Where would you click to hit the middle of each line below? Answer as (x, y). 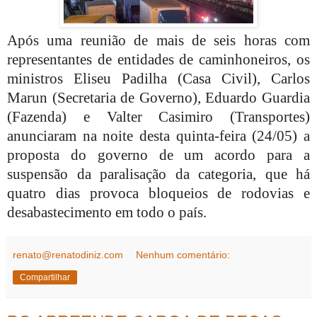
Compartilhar (45, 277)
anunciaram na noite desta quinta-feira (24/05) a (158, 136)
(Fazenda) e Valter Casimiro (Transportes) (158, 116)
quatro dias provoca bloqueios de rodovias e (158, 193)
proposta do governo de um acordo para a (158, 155)
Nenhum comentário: (183, 254)
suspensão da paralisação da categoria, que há (158, 174)
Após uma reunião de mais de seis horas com (158, 40)
